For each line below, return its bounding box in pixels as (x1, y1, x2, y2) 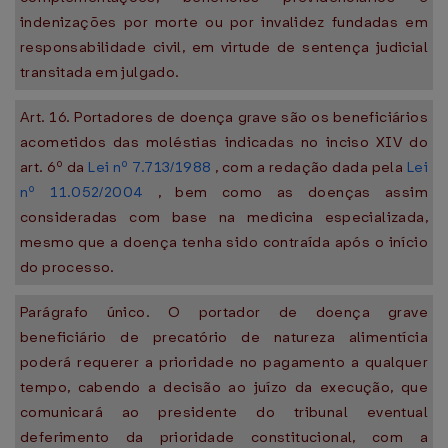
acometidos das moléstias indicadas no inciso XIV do (20, 132, 428, 152)
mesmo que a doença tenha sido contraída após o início (20, 232, 428, 252)
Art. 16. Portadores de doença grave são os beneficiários (20, 107, 428, 127)
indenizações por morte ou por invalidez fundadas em (20, 12, 428, 32)
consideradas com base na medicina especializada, (20, 207, 428, 227)
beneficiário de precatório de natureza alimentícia (20, 327, 428, 347)
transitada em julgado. (20, 62, 180, 82)
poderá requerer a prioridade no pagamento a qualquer (20, 352, 428, 372)
